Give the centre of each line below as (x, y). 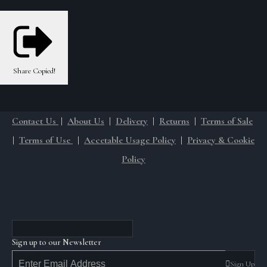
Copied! (44, 71)
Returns (174, 121)
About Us (86, 121)
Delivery (132, 121)
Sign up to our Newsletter (57, 242)
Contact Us (35, 121)
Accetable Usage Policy (130, 140)
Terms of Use (46, 140)
